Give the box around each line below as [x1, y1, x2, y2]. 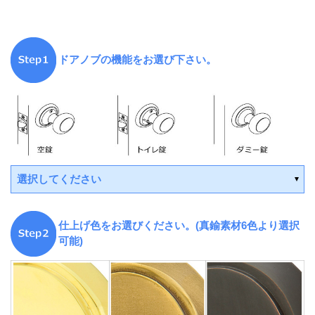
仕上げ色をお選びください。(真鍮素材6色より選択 [58, 219, 300, 232]
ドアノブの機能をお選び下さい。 [58, 53, 217, 66]
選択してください [17, 172, 101, 185]
